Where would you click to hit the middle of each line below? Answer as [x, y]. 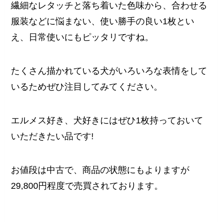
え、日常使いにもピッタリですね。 [83, 37]
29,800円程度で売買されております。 [87, 186]
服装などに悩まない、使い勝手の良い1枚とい [103, 22]
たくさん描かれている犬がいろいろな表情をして [109, 71]
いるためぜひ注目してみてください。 [87, 86]
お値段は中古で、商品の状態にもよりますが [100, 170]
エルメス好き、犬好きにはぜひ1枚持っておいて [107, 120]
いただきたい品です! [53, 136]
